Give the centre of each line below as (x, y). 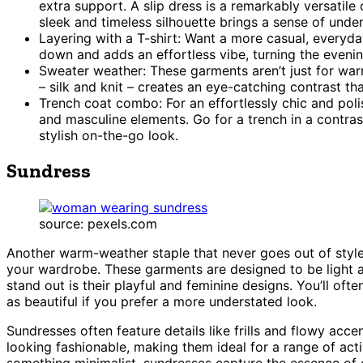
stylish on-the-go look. (109, 135)
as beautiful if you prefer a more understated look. (162, 302)
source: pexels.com (98, 224)
